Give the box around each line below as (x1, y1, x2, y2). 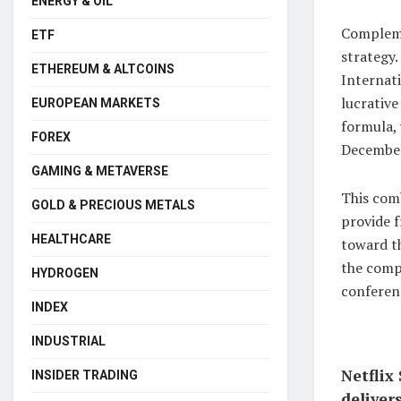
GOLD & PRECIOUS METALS (31, 197, 195, 212)
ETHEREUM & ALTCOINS (31, 61, 175, 76)
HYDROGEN (31, 265, 98, 280)
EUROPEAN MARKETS (31, 95, 160, 110)
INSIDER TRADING (31, 367, 138, 382)
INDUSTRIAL (31, 333, 106, 348)
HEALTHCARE (31, 231, 111, 246)
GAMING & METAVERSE (31, 163, 168, 178)
